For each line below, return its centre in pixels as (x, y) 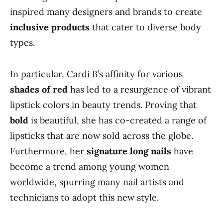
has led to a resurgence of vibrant (139, 89)
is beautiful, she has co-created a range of (117, 120)
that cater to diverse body (145, 27)
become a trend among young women (90, 167)
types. (22, 43)
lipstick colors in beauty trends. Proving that (103, 105)
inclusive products (50, 27)
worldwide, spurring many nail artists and (97, 182)
